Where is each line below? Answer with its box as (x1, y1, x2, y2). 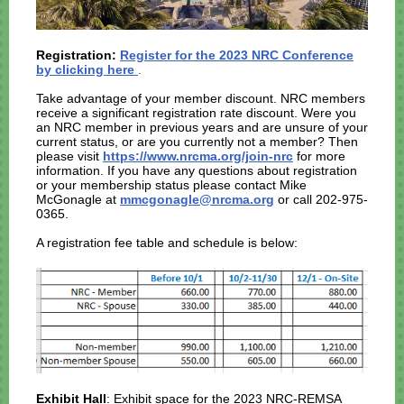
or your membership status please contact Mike (36, 178, 307, 192)
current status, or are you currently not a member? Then (36, 134, 358, 149)
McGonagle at (36, 192, 120, 207)
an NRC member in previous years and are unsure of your (36, 120, 368, 134)
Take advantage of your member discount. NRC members (36, 91, 365, 106)
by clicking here (36, 62, 138, 77)
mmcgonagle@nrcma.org (120, 192, 274, 207)
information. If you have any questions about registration (36, 163, 357, 178)
